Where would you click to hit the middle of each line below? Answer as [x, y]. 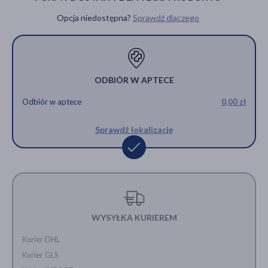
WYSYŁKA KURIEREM [134, 217]
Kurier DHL [41, 239]
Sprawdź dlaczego [166, 17]
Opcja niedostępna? [95, 17]
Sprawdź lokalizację [134, 130]
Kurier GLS [40, 255]
